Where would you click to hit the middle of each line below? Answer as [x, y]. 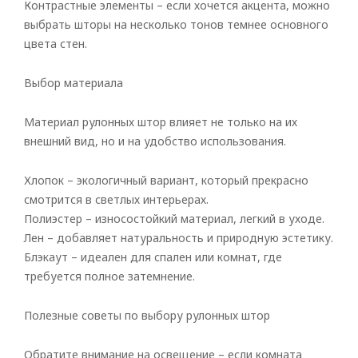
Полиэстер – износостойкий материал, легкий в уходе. [174, 219]
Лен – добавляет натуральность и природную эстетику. [179, 238]
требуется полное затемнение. [109, 276]
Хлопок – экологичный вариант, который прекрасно [166, 180]
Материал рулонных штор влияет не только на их [161, 122]
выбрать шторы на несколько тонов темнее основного [176, 24]
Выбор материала [74, 83]
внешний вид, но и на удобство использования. [155, 141]
